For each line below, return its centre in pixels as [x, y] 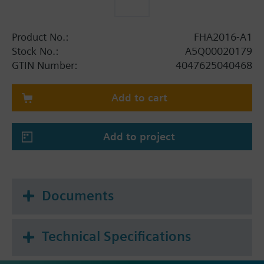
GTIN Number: [44, 65]
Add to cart [139, 97]
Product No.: [40, 37]
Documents [78, 195]
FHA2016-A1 [223, 37]
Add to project [139, 136]
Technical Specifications [116, 237]
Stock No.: [35, 51]
